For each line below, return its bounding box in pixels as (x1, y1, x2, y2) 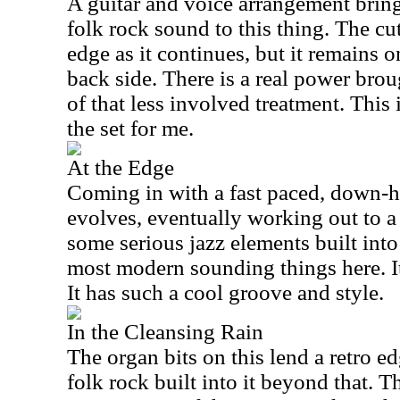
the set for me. (67, 116, 194, 140)
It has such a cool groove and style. (67, 280, 384, 304)
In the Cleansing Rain (67, 320, 263, 344)
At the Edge (67, 155, 174, 179)
